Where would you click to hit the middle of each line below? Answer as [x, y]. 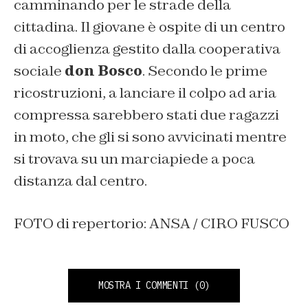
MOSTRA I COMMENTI [143, 286]
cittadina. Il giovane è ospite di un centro [150, 27]
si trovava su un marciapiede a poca [134, 159]
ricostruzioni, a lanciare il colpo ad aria [145, 93]
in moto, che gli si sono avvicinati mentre [150, 137]
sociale [39, 71]
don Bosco [103, 71]
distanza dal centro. [80, 181]
